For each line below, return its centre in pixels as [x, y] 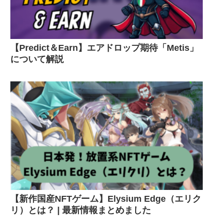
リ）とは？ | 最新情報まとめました [81, 210]
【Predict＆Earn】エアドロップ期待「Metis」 [104, 48]
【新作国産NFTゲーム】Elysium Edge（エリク [106, 199]
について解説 [37, 59]
